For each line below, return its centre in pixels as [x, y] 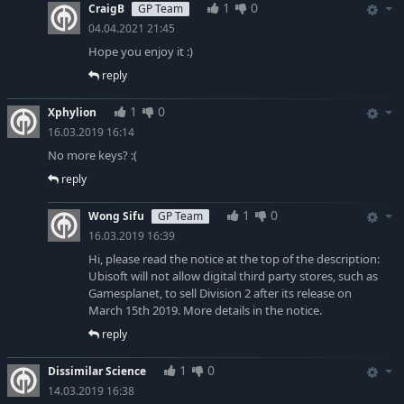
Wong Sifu [116, 216]
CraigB [106, 9]
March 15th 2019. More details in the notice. [205, 311]
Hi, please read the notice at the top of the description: [234, 259]
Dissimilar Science [97, 372]
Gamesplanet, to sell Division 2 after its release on [220, 294]
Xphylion [72, 113]
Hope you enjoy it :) [141, 52]
